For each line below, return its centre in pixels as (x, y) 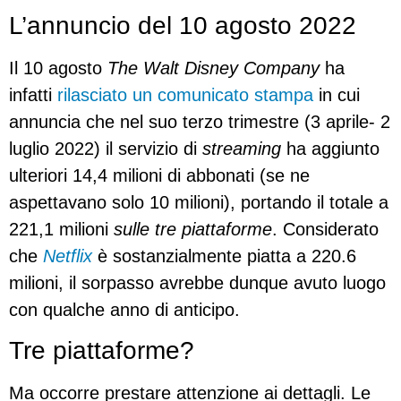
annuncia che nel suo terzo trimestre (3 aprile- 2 (200, 122)
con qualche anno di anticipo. (124, 310)
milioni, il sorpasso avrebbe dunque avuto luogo (197, 283)
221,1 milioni (61, 230)
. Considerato (325, 230)
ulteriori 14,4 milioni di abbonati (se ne (159, 176)
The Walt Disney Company (213, 68)
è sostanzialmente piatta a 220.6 (224, 256)
